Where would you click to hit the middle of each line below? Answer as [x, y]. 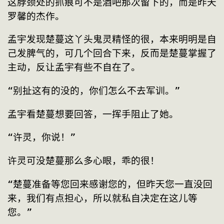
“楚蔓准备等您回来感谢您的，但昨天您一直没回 [110, 184]
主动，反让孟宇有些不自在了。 [74, 67]
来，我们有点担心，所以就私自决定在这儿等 [102, 198]
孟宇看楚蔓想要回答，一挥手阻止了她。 [93, 114]
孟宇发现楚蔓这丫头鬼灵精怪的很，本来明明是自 [112, 39]
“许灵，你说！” [41, 137]
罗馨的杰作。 [36, 16]
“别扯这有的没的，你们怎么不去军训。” [94, 90]
